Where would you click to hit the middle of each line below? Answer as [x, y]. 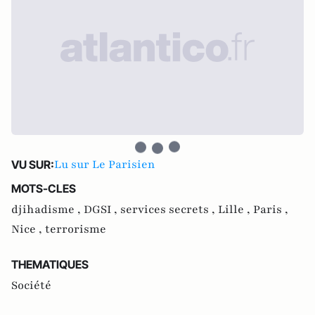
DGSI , [102, 210]
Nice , [28, 229]
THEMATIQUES [50, 264]
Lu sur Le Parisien [105, 165]
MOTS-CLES [44, 188]
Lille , [236, 210]
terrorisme [76, 229]
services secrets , [169, 210]
